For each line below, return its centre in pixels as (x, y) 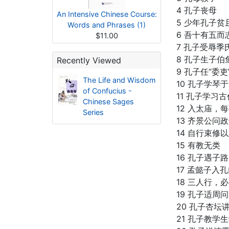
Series (93, 112)
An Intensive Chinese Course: (107, 14)
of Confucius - (107, 91)
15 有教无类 (198, 145)
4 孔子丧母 (197, 10)
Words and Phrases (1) (107, 25)
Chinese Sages (108, 101)
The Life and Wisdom (119, 80)
